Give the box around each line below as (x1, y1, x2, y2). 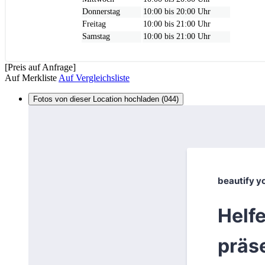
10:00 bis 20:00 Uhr (143, 7, 211, 16)
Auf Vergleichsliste (59, 72, 130, 83)
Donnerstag (82, 7, 120, 16)
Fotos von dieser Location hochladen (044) (33, 94, 179, 104)
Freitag (82, 19, 106, 28)
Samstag (82, 31, 110, 41)
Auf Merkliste (5, 72, 57, 83)
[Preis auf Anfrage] (5, 62, 76, 72)
